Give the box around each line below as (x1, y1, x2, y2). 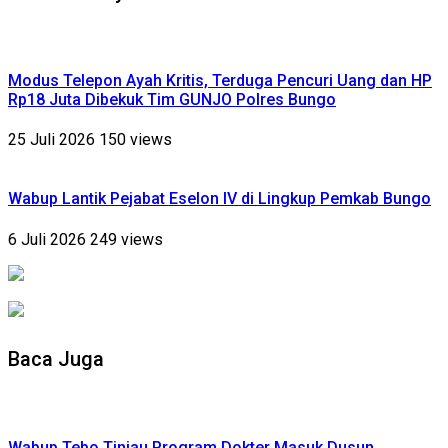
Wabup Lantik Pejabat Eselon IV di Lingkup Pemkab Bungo (8, 189, 431, 209)
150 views (99, 130, 172, 150)
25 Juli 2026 (8, 130, 99, 150)
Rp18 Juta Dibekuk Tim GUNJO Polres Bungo (8, 89, 336, 109)
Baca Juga (8, 347, 104, 372)
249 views (90, 229, 163, 249)
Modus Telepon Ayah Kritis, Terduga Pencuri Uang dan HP (8, 70, 432, 90)
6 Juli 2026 (8, 229, 90, 249)
